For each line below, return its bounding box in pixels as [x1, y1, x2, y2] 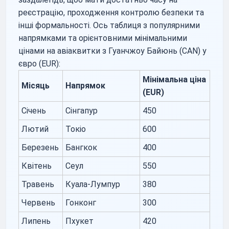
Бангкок [65, 142, 98, 152]
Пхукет [65, 216, 94, 226]
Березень [21, 142, 59, 152]
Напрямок [65, 80, 106, 90]
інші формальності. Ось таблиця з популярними [18, 20, 200, 30]
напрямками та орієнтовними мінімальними [18, 33, 188, 43]
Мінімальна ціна [143, 74, 207, 84]
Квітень [21, 161, 52, 171]
